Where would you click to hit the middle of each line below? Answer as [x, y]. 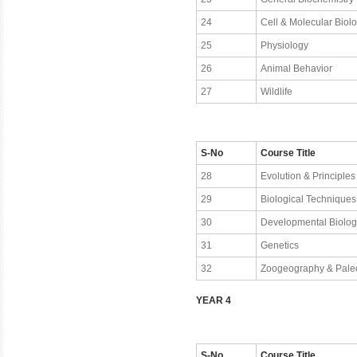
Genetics [280, 245]
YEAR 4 [214, 300]
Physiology [284, 45]
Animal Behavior [296, 69]
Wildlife [277, 92]
